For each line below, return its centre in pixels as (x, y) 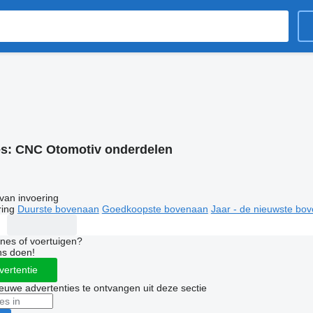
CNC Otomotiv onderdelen (94, 150)
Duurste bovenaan (58, 209)
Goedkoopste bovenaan (155, 209)
